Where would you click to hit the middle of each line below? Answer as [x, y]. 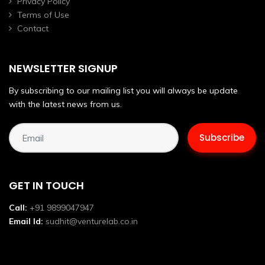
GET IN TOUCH [46, 186]
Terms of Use [43, 15]
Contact [33, 29]
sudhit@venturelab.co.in [92, 222]
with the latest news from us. [65, 104]
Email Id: [26, 222]
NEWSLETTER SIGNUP [63, 69]
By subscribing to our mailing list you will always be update [123, 91]
